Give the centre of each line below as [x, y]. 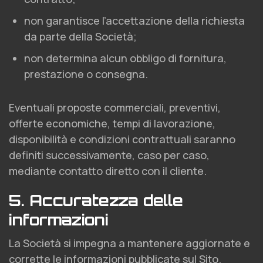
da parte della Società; [80, 36]
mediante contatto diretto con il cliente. [108, 171]
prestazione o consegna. [86, 74]
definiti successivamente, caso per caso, [109, 155]
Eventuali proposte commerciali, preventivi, [115, 107]
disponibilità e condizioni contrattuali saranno [122, 139]
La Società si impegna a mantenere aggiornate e [129, 243]
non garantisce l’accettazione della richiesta [134, 21]
